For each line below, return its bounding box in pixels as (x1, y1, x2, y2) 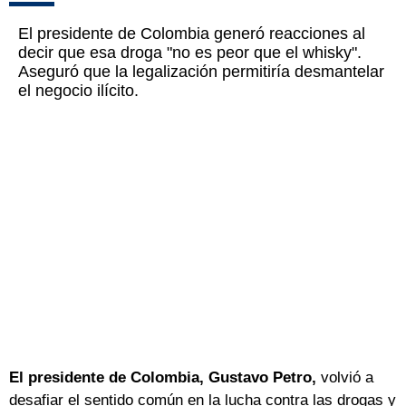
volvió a (321, 369, 373, 387)
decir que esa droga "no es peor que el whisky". (18, 43, 362, 63)
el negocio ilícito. (18, 82, 139, 101)
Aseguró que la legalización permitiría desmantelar (18, 63, 384, 82)
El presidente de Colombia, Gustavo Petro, (9, 369, 321, 387)
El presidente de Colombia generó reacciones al (18, 24, 365, 43)
